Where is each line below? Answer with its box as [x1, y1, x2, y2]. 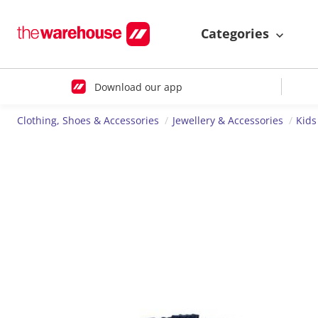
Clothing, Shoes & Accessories [17, 114, 159, 128]
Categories [201, 25, 273, 43]
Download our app [94, 79, 182, 94]
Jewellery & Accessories [172, 114, 283, 128]
